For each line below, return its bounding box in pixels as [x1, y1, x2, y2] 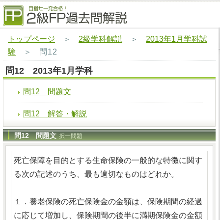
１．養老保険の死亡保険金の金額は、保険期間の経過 [14, 197, 202, 206]
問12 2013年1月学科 [5, 66, 93, 76]
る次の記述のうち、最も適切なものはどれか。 [14, 170, 179, 178]
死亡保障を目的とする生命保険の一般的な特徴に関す [14, 156, 202, 165]
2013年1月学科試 [146, 35, 207, 43]
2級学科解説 [79, 35, 122, 43]
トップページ [8, 35, 55, 43]
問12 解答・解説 [23, 110, 87, 118]
